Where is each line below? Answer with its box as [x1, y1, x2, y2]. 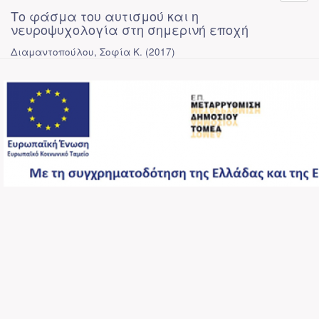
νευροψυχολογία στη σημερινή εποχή [11, 20, 249, 38]
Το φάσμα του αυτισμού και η [11, 6, 199, 25]
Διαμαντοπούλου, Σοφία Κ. [11, 45, 142, 58]
